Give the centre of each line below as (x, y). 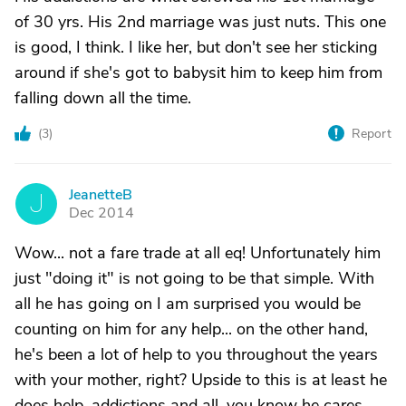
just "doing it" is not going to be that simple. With (194, 278)
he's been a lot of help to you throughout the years (196, 354)
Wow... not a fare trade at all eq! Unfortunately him (198, 253)
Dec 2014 (101, 213)
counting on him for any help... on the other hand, (191, 329)
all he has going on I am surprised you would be (188, 304)
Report (372, 134)
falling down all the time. (103, 98)
